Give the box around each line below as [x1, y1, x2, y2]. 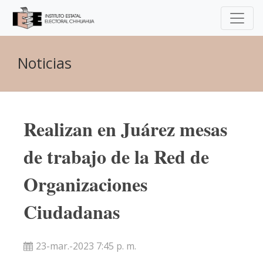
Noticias [18, 53, 72, 73]
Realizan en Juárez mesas [23, 115, 227, 143]
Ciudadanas [23, 198, 120, 226]
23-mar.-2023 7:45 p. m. [36, 240, 136, 253]
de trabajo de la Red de [23, 143, 209, 171]
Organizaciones [23, 170, 147, 198]
